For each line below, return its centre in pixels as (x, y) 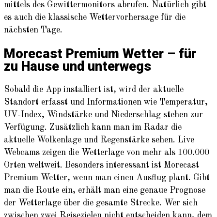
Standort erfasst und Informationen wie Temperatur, (106, 102)
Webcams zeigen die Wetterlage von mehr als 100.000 (107, 152)
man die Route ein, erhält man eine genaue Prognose (105, 190)
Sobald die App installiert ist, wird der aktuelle (94, 89)
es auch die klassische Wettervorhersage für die (95, 18)
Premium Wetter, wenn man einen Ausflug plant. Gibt (107, 178)
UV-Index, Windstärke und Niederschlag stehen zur (103, 115)
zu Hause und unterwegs (77, 66)
